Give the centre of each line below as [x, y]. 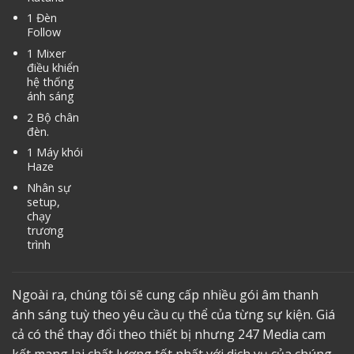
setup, [43, 201]
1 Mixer [46, 54]
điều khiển [53, 68]
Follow [43, 32]
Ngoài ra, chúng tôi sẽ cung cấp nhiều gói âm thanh [165, 295]
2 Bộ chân [53, 117]
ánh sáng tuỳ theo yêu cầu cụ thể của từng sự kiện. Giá [173, 315]
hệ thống [50, 82]
